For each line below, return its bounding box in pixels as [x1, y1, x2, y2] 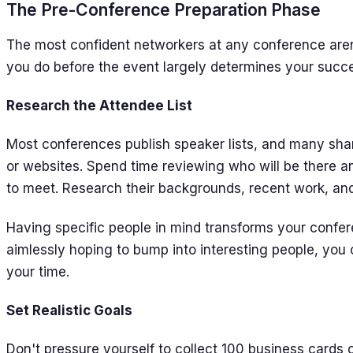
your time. [6, 263, 69, 280]
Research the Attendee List [6, 98, 192, 114]
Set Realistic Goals [6, 302, 132, 318]
